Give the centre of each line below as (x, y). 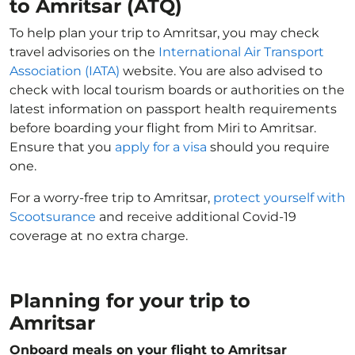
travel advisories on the (84, 52)
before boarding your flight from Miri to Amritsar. (163, 128)
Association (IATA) (65, 71)
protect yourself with (279, 198)
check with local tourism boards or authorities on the (177, 90)
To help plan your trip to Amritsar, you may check (164, 33)
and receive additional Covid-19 (196, 217)
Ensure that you (62, 147)
